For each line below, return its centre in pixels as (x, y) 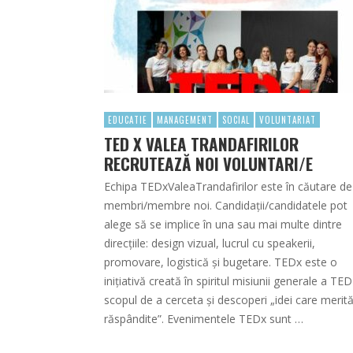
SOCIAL (236, 120)
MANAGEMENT (185, 120)
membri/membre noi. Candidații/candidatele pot (226, 206)
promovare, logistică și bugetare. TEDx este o (221, 262)
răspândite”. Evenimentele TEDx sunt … (204, 319)
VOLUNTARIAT (288, 120)
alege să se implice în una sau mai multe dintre (223, 225)
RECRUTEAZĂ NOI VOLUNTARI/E (208, 164)
